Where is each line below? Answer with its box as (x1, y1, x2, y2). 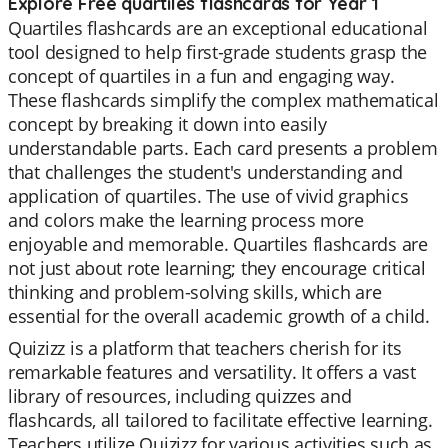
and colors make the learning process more (8, 208, 364, 232)
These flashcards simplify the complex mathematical (8, 88, 439, 112)
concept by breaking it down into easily (8, 112, 327, 136)
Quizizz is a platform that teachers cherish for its (8, 336, 402, 360)
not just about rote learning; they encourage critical (8, 256, 426, 280)
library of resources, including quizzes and (8, 384, 352, 408)
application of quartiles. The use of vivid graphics (8, 184, 409, 208)
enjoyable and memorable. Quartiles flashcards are (8, 232, 428, 256)
